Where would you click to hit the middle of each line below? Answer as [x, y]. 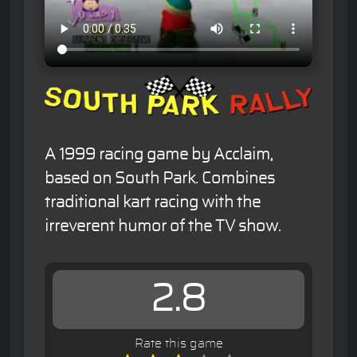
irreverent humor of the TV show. [163, 227]
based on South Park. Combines [160, 179]
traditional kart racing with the [153, 203]
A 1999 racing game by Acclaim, [159, 155]
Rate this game [178, 344]
